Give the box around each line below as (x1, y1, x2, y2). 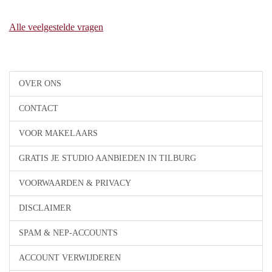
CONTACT (19, 104, 58, 113)
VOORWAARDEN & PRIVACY (19, 178, 131, 188)
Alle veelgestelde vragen (9, 22, 103, 32)
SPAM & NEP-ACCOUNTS (19, 228, 118, 237)
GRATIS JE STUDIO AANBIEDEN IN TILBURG (19, 154, 196, 163)
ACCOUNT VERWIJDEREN (19, 253, 121, 262)
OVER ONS (19, 79, 61, 88)
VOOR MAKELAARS (19, 129, 98, 138)
